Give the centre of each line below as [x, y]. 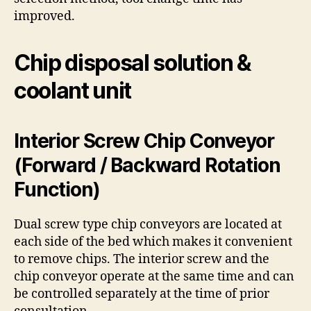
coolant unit [73, 91]
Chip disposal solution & [133, 63]
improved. [44, 16]
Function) [57, 190]
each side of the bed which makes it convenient [153, 242]
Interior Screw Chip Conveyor [144, 141]
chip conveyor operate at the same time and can [154, 277]
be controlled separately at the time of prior [142, 294]
